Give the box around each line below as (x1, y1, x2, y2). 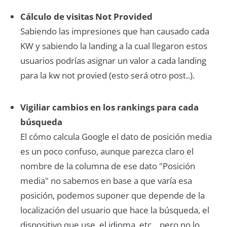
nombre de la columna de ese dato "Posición (20, 160, 195, 172)
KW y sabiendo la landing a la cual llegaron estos (20, 40, 207, 52)
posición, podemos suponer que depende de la (20, 189, 205, 201)
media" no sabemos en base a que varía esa (20, 174, 192, 186)
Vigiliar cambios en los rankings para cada (20, 101, 199, 113)
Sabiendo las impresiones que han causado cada (20, 25, 209, 37)
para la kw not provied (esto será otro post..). (20, 69, 195, 81)
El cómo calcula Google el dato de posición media (20, 130, 212, 142)
